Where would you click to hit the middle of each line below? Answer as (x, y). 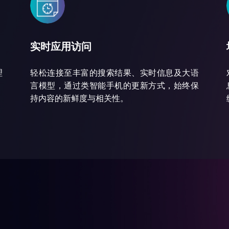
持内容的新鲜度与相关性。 (79, 98)
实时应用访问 (61, 47)
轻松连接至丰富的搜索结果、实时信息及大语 (114, 73)
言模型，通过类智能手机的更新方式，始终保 (114, 86)
